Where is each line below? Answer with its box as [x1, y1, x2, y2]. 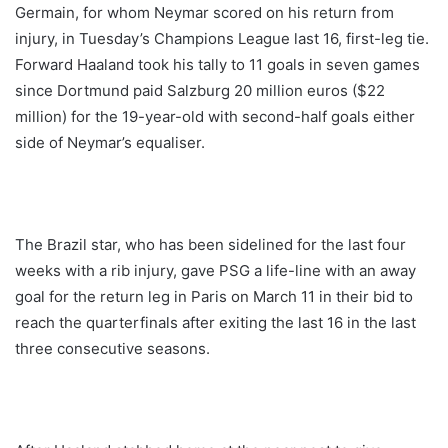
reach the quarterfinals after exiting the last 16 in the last [15, 313, 416, 333]
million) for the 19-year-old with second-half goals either [15, 107, 415, 127]
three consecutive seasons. [15, 339, 210, 359]
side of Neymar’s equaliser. [15, 133, 205, 153]
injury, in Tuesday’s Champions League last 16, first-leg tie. [15, 29, 429, 49]
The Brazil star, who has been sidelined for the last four [15, 235, 406, 255]
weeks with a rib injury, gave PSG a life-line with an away [15, 261, 416, 281]
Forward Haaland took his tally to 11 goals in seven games [15, 55, 420, 75]
